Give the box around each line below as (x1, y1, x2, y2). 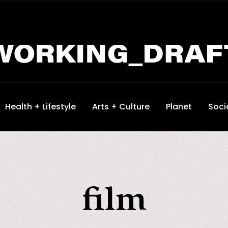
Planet (166, 103, 192, 111)
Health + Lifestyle (5, 103, 76, 111)
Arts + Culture (92, 103, 150, 111)
